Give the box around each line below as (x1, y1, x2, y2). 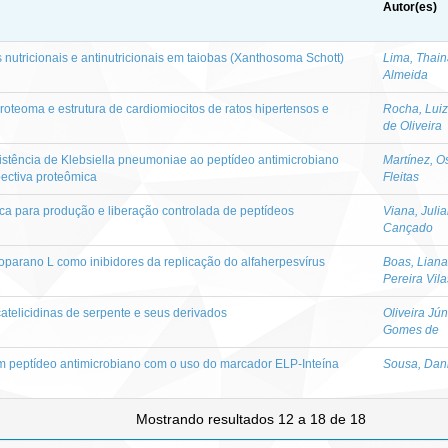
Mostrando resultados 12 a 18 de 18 (135, 410, 370, 427)
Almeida (383, 67, 428, 82)
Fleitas (383, 169, 419, 184)
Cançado (383, 220, 433, 235)
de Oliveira (383, 118, 442, 133)
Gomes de (383, 322, 439, 337)
